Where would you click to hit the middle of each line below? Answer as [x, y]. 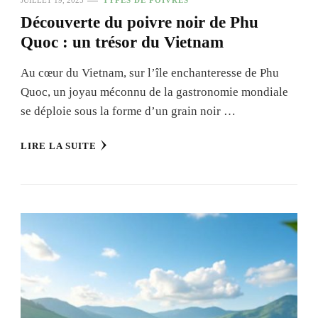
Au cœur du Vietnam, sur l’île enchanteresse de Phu [150, 72]
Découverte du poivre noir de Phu [139, 22]
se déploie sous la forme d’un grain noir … [128, 111]
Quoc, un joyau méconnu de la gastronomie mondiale [154, 92]
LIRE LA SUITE [59, 146]
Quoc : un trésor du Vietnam [122, 42]
